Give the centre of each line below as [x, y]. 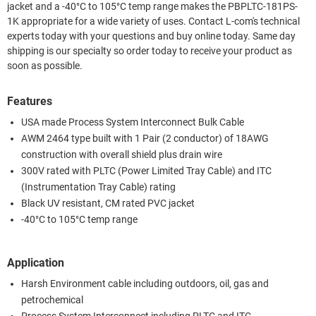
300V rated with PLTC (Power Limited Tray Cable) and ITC [146, 171]
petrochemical [52, 300]
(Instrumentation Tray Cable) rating [98, 187]
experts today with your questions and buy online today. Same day [130, 36]
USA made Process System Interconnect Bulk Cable [133, 122]
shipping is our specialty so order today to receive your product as [150, 51]
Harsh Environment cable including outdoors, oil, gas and [145, 284]
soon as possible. [45, 66]
